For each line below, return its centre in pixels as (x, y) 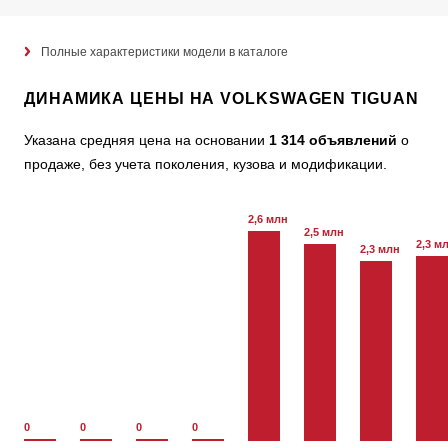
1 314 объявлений (333, 140)
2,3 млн (380, 248)
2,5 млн (324, 231)
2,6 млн (268, 219)
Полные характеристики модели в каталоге (164, 52)
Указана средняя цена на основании (146, 140)
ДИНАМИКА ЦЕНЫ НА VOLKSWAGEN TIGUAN (221, 99)
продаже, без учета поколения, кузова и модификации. (205, 164)
